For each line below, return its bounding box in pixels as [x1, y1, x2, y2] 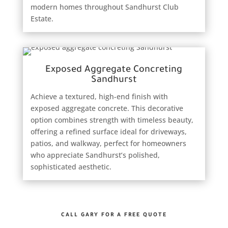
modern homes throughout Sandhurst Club [30, 2, 179, 12]
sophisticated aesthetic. [30, 161, 111, 172]
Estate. [30, 13, 53, 23]
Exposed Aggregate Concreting [45, 65, 183, 75]
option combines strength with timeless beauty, [30, 115, 193, 125]
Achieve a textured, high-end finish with [30, 91, 168, 101]
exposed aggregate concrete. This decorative [30, 103, 183, 113]
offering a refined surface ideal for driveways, [30, 126, 187, 136]
